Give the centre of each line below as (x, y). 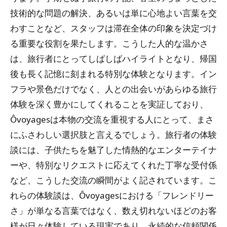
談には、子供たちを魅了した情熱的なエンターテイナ (113, 149)
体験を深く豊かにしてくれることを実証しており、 (109, 104)
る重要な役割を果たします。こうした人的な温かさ (109, 43)
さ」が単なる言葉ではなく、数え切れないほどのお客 (113, 210)
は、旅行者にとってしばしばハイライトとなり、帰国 (113, 58)
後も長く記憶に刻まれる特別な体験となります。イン (113, 73)
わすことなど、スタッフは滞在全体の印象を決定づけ (113, 28)
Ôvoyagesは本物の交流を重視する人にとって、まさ (112, 119)
